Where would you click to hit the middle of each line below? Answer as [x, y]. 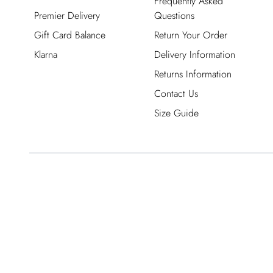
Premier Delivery [67, 16]
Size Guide [176, 113]
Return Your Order [190, 35]
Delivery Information [194, 55]
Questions [174, 16]
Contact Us [176, 94]
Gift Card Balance [70, 35]
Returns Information [193, 74]
